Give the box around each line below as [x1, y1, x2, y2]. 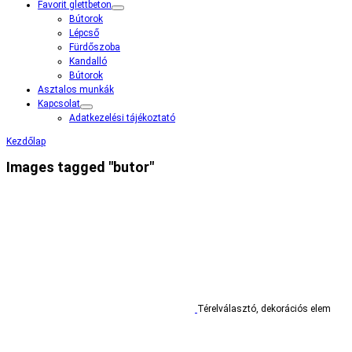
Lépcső [69, 27, 99, 38]
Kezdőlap [6, 136, 46, 147]
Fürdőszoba [69, 42, 120, 53]
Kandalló [69, 56, 107, 67]
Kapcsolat [38, 98, 80, 109]
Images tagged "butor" [6, 158, 154, 175]
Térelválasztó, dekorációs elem [197, 302, 331, 314]
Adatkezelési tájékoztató [69, 112, 175, 123]
